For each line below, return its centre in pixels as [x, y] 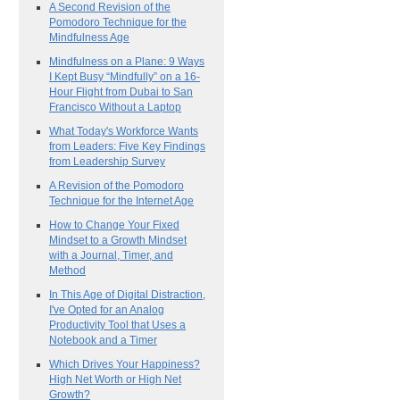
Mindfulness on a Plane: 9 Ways [127, 61]
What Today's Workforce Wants [124, 130]
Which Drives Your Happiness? [125, 363]
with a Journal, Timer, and [111, 254]
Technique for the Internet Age [121, 200]
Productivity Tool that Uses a [117, 324]
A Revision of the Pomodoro [117, 185]
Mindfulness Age [89, 37]
